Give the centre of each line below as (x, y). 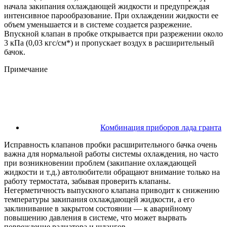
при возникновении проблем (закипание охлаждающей (100, 163)
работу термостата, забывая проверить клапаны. (87, 181)
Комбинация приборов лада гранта (161, 127)
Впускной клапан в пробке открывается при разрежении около (113, 33)
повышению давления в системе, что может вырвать (95, 217)
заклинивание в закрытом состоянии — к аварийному (98, 208)
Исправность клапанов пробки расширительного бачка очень (110, 144)
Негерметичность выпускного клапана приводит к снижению (112, 190)
